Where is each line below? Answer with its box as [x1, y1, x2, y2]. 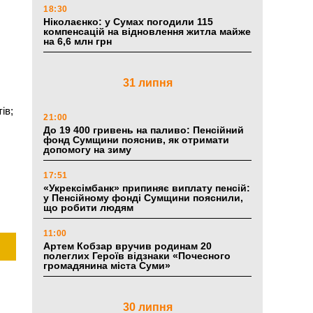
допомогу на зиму [43, 144, 131, 156]
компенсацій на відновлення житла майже [43, 26, 251, 38]
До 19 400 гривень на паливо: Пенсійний [43, 124, 244, 136]
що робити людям [43, 202, 133, 214]
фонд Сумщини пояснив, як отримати [43, 134, 229, 146]
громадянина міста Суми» [43, 260, 170, 272]
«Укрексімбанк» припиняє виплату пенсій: [43, 182, 250, 194]
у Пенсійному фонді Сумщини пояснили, [43, 192, 243, 204]
